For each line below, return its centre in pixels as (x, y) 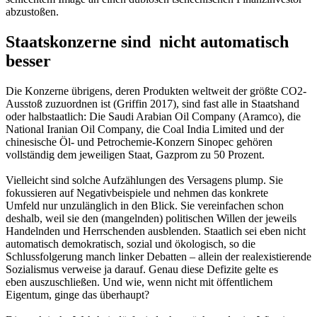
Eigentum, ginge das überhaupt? (77, 295)
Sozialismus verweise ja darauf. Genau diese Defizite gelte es (142, 270)
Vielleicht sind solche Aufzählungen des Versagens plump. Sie (144, 180)
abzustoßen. (32, 12)
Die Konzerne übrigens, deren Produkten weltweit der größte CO (151, 91)
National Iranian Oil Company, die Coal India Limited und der (145, 129)
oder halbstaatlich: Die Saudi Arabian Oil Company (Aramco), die (153, 117)
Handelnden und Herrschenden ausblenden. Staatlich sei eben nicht (156, 231)
